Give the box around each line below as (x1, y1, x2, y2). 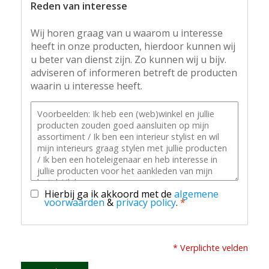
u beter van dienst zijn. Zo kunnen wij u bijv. (31, 53, 226, 67)
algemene (174, 187, 219, 201)
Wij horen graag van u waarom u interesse (31, 26, 223, 40)
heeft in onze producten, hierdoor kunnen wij (31, 40, 235, 53)
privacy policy (116, 196, 176, 210)
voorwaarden (44, 196, 104, 210)
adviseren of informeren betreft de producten (31, 66, 237, 80)
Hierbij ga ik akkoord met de (44, 187, 174, 201)
